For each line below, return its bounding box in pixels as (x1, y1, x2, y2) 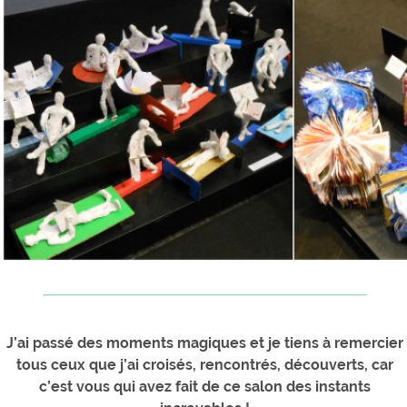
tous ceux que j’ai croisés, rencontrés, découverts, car (16, 356, 393, 374)
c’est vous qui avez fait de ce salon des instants (39, 378, 371, 396)
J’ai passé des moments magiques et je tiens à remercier (6, 334, 403, 352)
